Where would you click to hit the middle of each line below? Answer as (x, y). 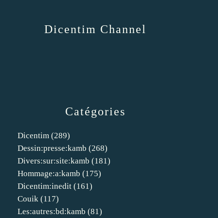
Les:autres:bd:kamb (52, 211)
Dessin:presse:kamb (52, 148)
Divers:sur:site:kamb (54, 161)
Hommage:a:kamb (49, 173)
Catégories (95, 111)
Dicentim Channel (95, 29)
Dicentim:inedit (45, 186)
